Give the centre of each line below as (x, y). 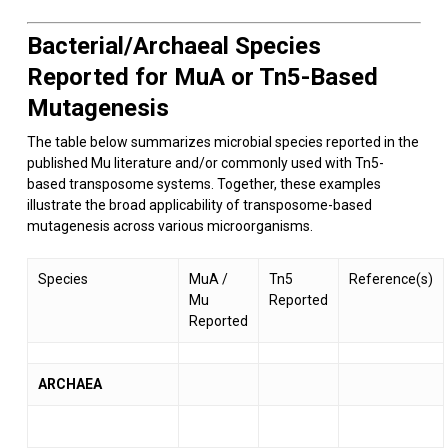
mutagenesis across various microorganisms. (169, 226)
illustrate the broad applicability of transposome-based (199, 205)
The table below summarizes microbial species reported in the (222, 142)
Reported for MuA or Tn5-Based (202, 77)
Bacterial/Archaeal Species (173, 46)
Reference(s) (390, 279)
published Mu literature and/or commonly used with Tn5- (205, 163)
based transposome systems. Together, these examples (203, 184)
